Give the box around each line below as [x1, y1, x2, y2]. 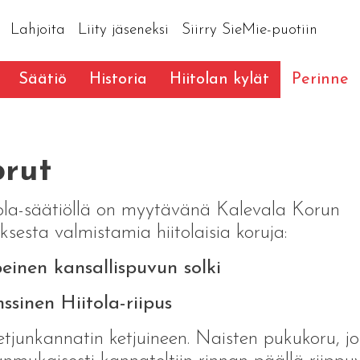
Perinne [292, 71, 349, 88]
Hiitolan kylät [170, 71, 269, 88]
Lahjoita [10, 22, 65, 38]
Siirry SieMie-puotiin [181, 22, 317, 38]
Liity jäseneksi [77, 22, 169, 38]
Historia [89, 71, 147, 88]
